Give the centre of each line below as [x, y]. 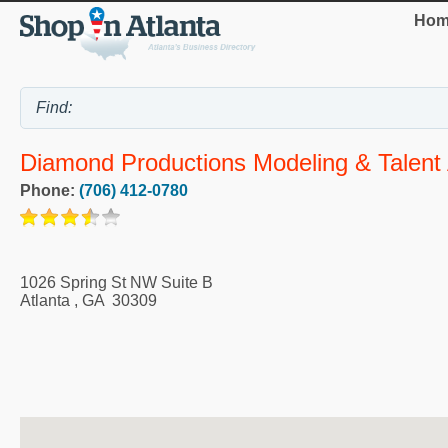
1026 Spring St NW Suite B [116, 282]
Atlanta [45, 300]
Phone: [49, 190]
